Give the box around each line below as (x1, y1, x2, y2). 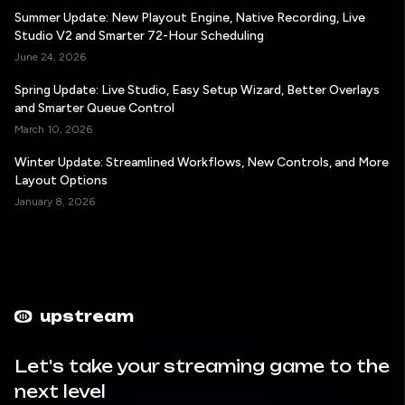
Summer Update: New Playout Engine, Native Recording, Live (14, 9, 365, 25)
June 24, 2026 (14, 50, 86, 63)
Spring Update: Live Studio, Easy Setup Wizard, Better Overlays (14, 81, 380, 98)
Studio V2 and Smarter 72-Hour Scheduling (14, 27, 264, 43)
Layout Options (14, 172, 108, 188)
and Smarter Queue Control (14, 99, 174, 116)
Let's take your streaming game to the (14, 356, 390, 377)
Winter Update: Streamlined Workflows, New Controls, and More (14, 154, 389, 170)
